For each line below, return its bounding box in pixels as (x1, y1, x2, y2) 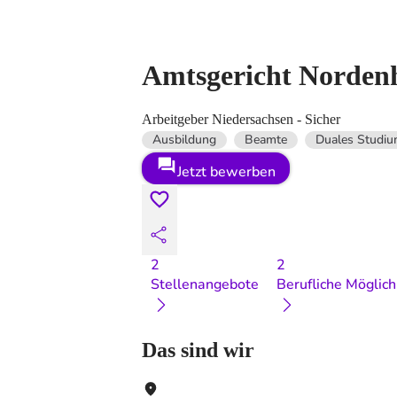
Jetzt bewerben (177, 161, 276, 182)
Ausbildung (152, 130, 216, 148)
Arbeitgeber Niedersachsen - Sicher (142, 111, 340, 127)
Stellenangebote (151, 274, 259, 294)
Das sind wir (142, 338, 254, 362)
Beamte (245, 130, 287, 148)
